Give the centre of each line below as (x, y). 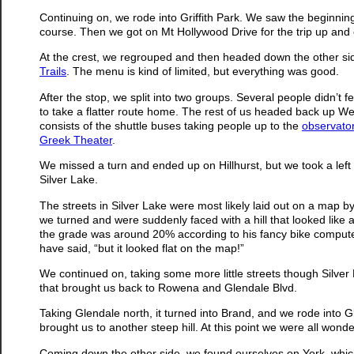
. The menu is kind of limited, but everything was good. (203, 72)
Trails (53, 72)
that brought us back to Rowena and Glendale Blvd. (168, 287)
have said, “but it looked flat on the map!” (142, 248)
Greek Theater (76, 139)
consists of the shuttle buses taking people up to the (171, 125)
